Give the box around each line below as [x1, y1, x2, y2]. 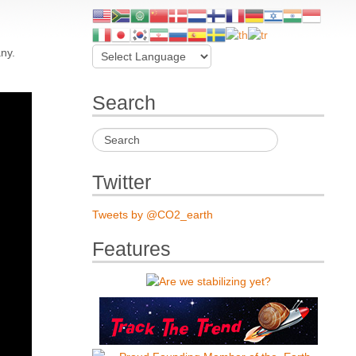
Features [92, 238, 172, 260]
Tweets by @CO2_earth [92, 207, 214, 221]
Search [92, 92, 157, 114]
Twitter [92, 171, 152, 193]
